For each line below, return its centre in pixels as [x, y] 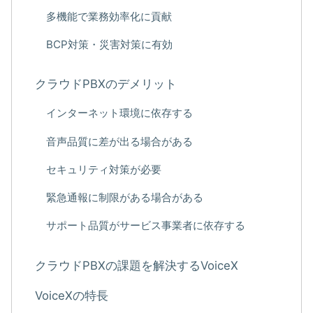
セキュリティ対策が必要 [103, 169]
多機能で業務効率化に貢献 [109, 16]
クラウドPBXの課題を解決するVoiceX [137, 265]
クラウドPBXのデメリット [106, 84]
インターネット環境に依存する [119, 113]
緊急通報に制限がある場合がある [124, 197]
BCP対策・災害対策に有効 [109, 44]
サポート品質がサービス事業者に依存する [145, 226]
